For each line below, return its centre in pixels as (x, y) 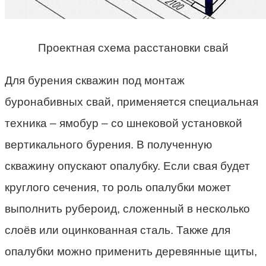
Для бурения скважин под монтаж (95, 81)
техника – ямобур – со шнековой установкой (123, 123)
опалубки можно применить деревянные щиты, (131, 252)
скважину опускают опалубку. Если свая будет (127, 166)
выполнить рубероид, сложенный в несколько (127, 209)
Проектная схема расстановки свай (133, 48)
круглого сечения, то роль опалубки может (118, 188)
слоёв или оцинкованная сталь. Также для (118, 230)
